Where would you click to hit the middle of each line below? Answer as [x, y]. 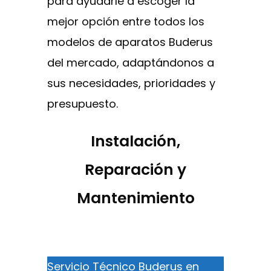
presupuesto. [83, 104]
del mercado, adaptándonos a [131, 63]
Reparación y [135, 170]
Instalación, [135, 142]
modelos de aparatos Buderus [130, 42]
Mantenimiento [135, 198]
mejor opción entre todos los [126, 22]
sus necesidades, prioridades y [131, 83]
